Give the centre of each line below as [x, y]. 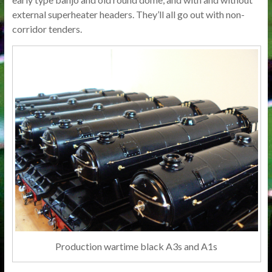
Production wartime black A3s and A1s [137, 246]
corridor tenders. [47, 29]
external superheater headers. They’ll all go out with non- [128, 14]
